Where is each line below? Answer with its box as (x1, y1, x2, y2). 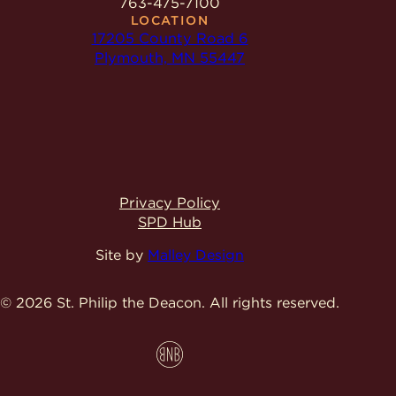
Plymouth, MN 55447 (95, 49, 245, 67)
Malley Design (148, 246, 244, 263)
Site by (95, 246, 148, 263)
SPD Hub (138, 212, 202, 231)
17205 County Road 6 (91, 29, 248, 48)
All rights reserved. (209, 293, 339, 311)
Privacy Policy (119, 193, 220, 211)
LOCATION (130, 12, 209, 28)
